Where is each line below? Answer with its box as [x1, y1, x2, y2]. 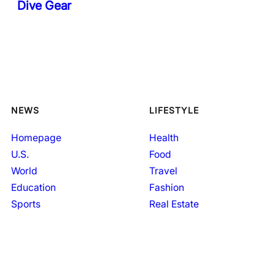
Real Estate [149, 198, 199, 210]
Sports [11, 198, 41, 210]
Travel [149, 165, 177, 177]
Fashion [149, 181, 184, 193]
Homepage [11, 131, 61, 144]
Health [149, 131, 179, 144]
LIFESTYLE [149, 105, 199, 116]
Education [11, 181, 56, 193]
